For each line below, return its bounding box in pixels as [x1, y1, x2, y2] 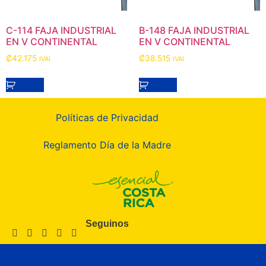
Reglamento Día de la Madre [43, 139, 171, 151]
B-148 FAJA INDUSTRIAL [139, 24, 249, 37]
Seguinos [85, 218, 129, 229]
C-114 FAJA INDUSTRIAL [6, 24, 116, 37]
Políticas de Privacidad [55, 112, 159, 124]
